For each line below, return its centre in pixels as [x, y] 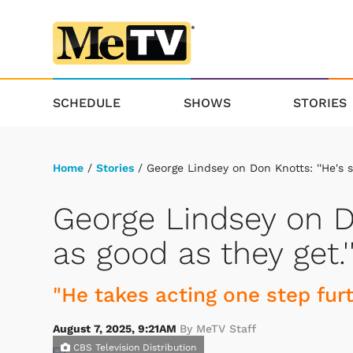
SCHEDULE [87, 102]
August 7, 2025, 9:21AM [116, 329]
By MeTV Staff [218, 329]
